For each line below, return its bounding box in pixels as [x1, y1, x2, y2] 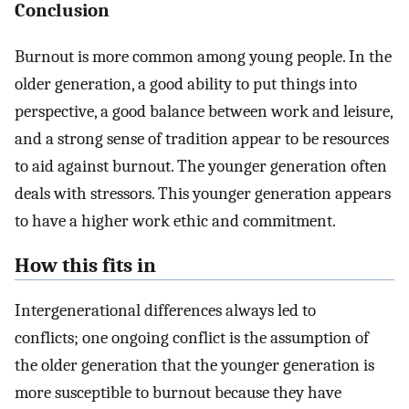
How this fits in [15, 254, 156, 278]
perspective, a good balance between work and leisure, [15, 101, 393, 122]
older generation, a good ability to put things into [15, 74, 357, 95]
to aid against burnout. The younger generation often [15, 156, 387, 177]
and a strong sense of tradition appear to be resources [15, 129, 389, 150]
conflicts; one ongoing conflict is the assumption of [15, 327, 369, 348]
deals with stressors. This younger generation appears [15, 184, 391, 204]
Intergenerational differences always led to [15, 299, 316, 320]
